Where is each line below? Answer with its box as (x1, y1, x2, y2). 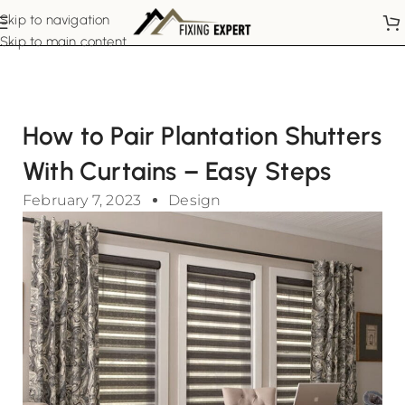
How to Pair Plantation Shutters (23, 120, 382, 151)
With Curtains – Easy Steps (23, 155, 332, 186)
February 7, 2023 (23, 192, 142, 209)
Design (168, 192, 221, 209)
